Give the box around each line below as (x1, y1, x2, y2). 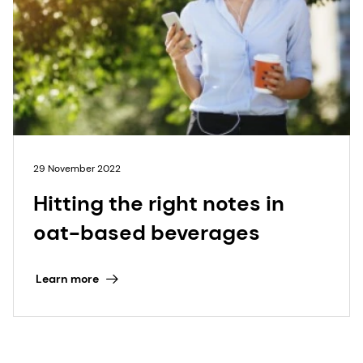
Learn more (35, 271, 99, 286)
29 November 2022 (33, 162, 121, 176)
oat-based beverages (33, 219, 260, 247)
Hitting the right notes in (33, 190, 284, 218)
